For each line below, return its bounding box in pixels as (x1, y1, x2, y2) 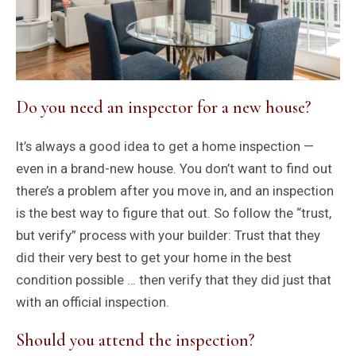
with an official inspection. (15, 293, 169, 310)
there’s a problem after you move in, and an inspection (15, 182, 334, 199)
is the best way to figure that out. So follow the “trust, (15, 204, 331, 221)
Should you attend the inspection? (15, 329, 254, 350)
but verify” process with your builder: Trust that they (15, 226, 320, 243)
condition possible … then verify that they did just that (15, 271, 331, 288)
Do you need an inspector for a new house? (15, 96, 311, 118)
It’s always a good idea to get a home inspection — (15, 137, 314, 154)
